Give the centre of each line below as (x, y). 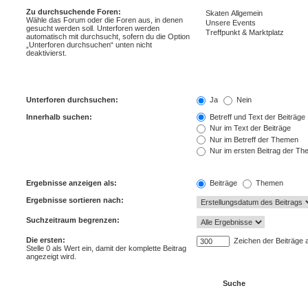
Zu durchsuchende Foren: (74, 11)
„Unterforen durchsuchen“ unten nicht (89, 44)
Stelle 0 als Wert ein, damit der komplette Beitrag (106, 248)
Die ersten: (46, 240)
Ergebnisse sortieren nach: (75, 200)
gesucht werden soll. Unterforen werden (93, 28)
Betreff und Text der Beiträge (257, 117)
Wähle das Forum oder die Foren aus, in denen (104, 20)
